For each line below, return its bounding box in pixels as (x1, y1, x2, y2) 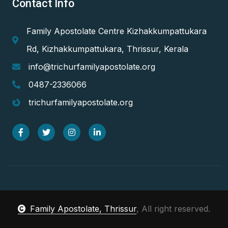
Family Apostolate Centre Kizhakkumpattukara (26, 25, 207, 36)
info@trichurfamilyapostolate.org (28, 61, 155, 72)
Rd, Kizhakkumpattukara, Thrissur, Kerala (26, 43, 188, 54)
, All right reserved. (136, 203, 210, 214)
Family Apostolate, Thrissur (30, 203, 136, 214)
